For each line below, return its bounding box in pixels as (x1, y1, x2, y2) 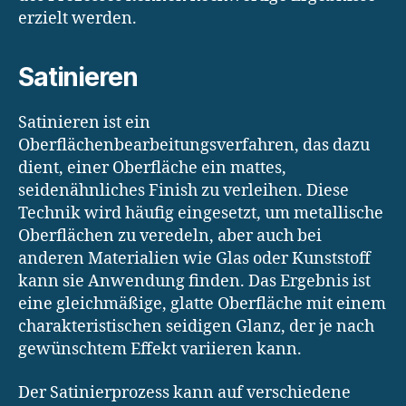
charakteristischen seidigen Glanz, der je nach (18, 316, 374, 338)
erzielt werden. (18, 8, 137, 30)
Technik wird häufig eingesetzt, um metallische (18, 203, 383, 225)
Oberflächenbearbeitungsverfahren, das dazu (18, 135, 370, 157)
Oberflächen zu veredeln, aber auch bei (18, 226, 322, 247)
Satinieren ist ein (18, 112, 150, 134)
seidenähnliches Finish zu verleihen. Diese (18, 180, 349, 202)
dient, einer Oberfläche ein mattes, (18, 158, 286, 179)
